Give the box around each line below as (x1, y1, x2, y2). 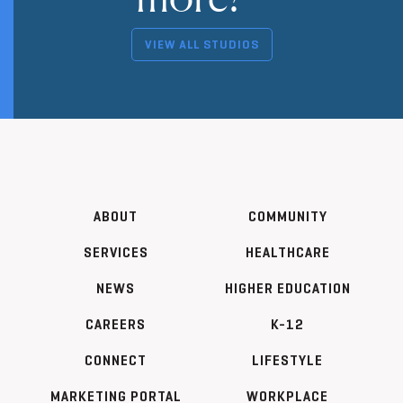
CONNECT (85, 351, 147, 369)
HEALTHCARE (245, 243, 330, 261)
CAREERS (85, 315, 146, 333)
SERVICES (83, 243, 148, 261)
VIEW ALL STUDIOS (144, 36, 259, 52)
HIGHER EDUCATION (224, 279, 351, 297)
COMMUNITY (247, 207, 327, 225)
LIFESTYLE (252, 351, 323, 369)
